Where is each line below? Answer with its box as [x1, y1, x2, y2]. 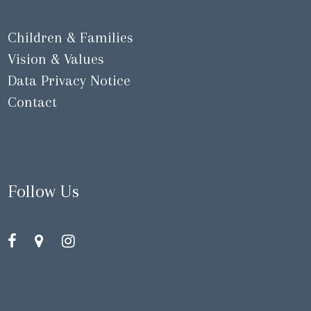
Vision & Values [8, 51, 105, 67]
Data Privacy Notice [8, 72, 131, 89]
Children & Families [8, 29, 134, 46]
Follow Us [8, 180, 80, 201]
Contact [8, 94, 58, 110]
